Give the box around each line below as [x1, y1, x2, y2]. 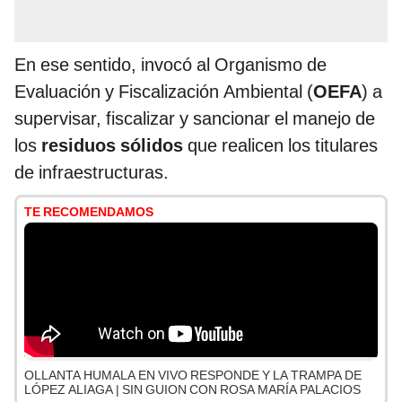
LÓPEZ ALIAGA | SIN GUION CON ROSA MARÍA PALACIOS [24, 382, 361, 398]
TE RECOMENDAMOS [24, 205, 153, 220]
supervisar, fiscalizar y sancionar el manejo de [14, 108, 375, 130]
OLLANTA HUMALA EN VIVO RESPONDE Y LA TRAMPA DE [24, 368, 362, 383]
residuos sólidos [41, 135, 188, 157]
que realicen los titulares [188, 135, 378, 157]
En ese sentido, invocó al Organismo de [14, 54, 327, 76]
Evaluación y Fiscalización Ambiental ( [14, 81, 313, 103]
